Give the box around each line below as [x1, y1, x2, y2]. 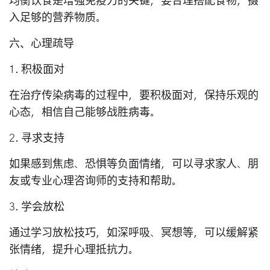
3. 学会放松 [9, 201, 64, 213]
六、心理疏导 [9, 38, 74, 49]
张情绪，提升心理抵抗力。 [9, 244, 139, 256]
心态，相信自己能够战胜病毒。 [9, 107, 161, 118]
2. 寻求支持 [9, 133, 64, 144]
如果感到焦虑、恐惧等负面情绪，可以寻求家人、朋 [9, 159, 259, 170]
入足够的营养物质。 [9, 12, 107, 24]
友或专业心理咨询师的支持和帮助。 [9, 175, 183, 187]
